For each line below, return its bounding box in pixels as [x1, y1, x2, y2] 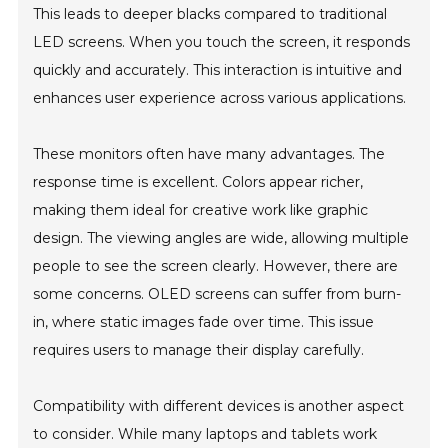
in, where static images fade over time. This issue [33, 313, 375, 332]
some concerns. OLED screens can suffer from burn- [33, 285, 402, 304]
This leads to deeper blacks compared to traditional [33, 5, 388, 24]
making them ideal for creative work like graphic [33, 201, 369, 220]
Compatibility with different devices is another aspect [33, 397, 405, 416]
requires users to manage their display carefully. [33, 341, 365, 360]
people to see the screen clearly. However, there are [33, 257, 399, 276]
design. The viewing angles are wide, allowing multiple [33, 229, 410, 248]
